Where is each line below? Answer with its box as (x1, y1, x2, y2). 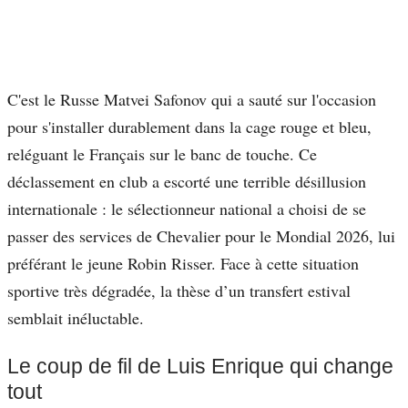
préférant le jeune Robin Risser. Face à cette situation (7, 252, 359, 275)
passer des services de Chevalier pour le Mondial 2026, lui (7, 225, 395, 248)
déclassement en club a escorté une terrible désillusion (7, 170, 366, 193)
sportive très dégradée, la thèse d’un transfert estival (7, 280, 351, 302)
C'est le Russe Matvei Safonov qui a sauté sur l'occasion (7, 88, 376, 111)
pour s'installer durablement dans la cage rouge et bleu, (7, 116, 372, 138)
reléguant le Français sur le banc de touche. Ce (7, 143, 317, 166)
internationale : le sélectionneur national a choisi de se (7, 198, 366, 220)
